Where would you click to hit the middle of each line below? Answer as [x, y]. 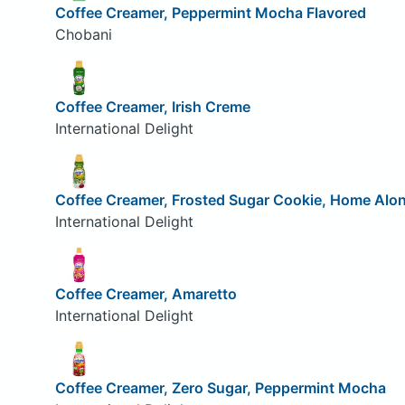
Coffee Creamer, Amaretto [146, 294]
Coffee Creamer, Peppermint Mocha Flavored [210, 13]
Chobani [83, 35]
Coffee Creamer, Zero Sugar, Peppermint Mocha [220, 387]
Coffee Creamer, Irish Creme [152, 106]
